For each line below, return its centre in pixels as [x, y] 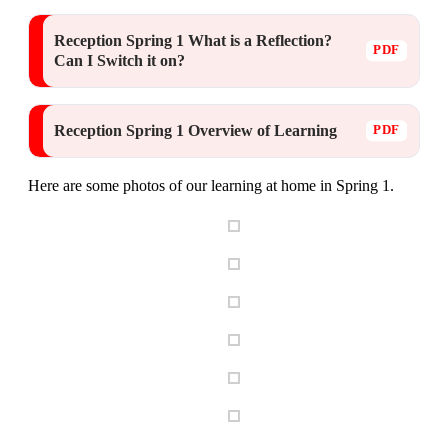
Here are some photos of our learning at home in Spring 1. [211, 185]
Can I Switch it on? [119, 60]
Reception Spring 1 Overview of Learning [195, 130]
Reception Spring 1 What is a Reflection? [193, 40]
